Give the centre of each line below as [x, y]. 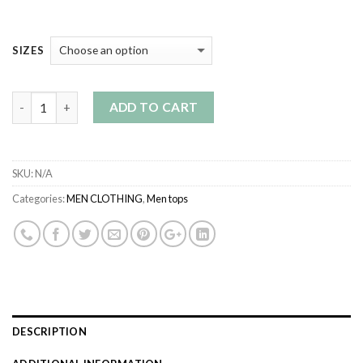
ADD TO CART [154, 107]
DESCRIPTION [49, 331]
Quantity [37, 100]
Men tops [167, 198]
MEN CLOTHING [105, 198]
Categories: [39, 198]
